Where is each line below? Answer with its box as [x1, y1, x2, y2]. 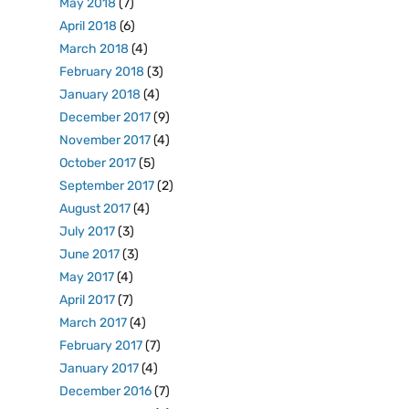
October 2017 [59, 155, 136, 171]
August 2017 [59, 201, 131, 216]
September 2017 [59, 178, 154, 194]
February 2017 [59, 338, 142, 353]
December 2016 [59, 383, 152, 399]
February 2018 [59, 64, 144, 79]
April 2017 [59, 292, 115, 308]
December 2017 [59, 110, 151, 125]
